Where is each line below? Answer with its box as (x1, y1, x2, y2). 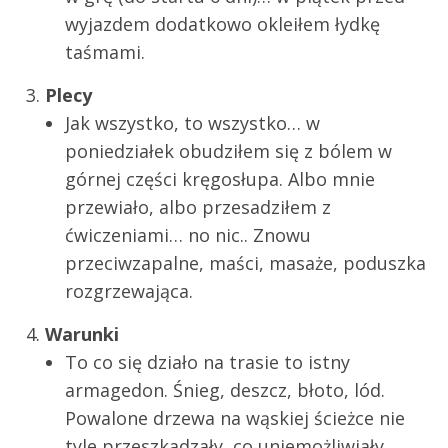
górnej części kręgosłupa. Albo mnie (65, 166, 375, 191)
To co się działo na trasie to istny (65, 349, 350, 374)
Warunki (45, 321, 119, 346)
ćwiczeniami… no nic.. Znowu (65, 222, 311, 247)
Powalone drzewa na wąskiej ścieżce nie (65, 405, 405, 430)
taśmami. (65, 39, 145, 64)
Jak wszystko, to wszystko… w (65, 110, 320, 135)
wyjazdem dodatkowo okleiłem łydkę (65, 11, 380, 36)
